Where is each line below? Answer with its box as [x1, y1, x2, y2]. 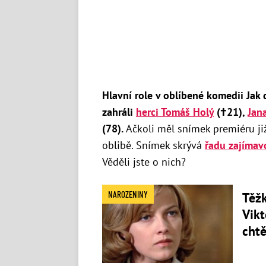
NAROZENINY [108, 189, 148, 200]
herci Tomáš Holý [136, 105, 214, 119]
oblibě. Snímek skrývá [102, 138, 205, 153]
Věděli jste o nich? [102, 155, 186, 169]
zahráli [102, 105, 136, 119]
